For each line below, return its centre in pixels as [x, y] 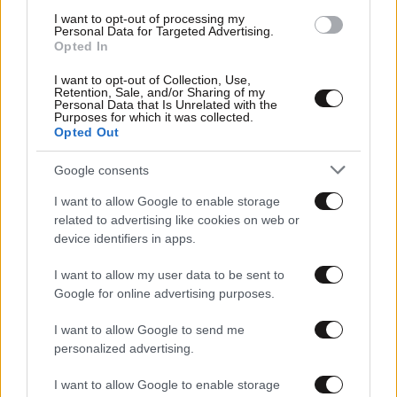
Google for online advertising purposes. [164, 293]
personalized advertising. [124, 348]
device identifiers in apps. [125, 238]
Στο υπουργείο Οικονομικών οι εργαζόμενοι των [171, 178]
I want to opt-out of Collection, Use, [152, 80]
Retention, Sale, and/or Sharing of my [160, 92]
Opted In [82, 46]
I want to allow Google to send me [149, 330]
